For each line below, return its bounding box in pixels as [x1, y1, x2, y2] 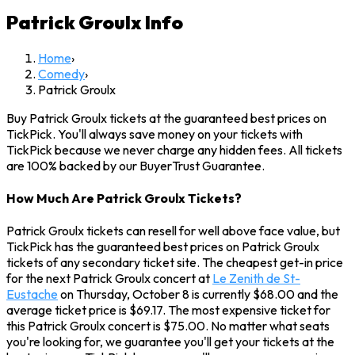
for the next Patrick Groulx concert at [6, 270, 212, 287]
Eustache [6, 286, 58, 303]
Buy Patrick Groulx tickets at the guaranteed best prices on [6, 109, 326, 126]
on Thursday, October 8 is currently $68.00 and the [58, 286, 338, 303]
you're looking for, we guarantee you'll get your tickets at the [6, 334, 334, 350]
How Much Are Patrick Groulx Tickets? [6, 190, 242, 207]
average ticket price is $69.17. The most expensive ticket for [6, 302, 330, 319]
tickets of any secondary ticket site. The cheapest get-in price [6, 254, 343, 271]
